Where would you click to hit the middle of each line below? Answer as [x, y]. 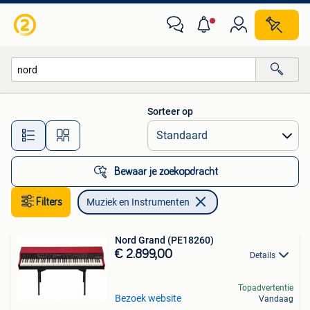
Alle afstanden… [146, 129]
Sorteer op [170, 111]
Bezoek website [148, 298]
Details [263, 255]
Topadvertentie [266, 288]
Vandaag [276, 299]
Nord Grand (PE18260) [164, 240]
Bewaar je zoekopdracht [166, 172]
